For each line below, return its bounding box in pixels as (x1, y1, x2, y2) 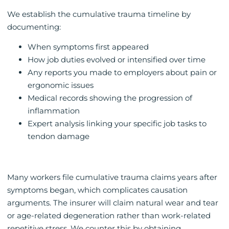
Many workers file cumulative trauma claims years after (7, 172, 217, 182)
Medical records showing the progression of (28, 93, 192, 103)
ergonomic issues (28, 80, 94, 90)
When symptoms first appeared (28, 42, 149, 52)
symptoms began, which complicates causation (7, 185, 188, 195)
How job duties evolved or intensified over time (28, 55, 205, 65)
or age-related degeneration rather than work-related (7, 211, 211, 221)
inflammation (28, 106, 80, 116)
